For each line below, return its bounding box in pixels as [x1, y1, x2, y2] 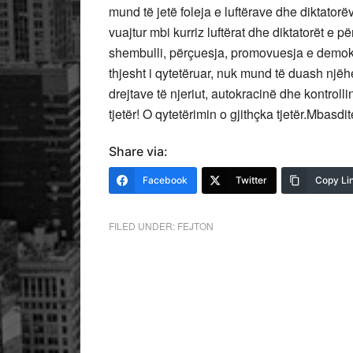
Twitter [236, 173, 267, 186]
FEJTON [177, 218, 214, 232]
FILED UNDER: [109, 218, 177, 232]
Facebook [143, 173, 188, 186]
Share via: [109, 143, 168, 159]
